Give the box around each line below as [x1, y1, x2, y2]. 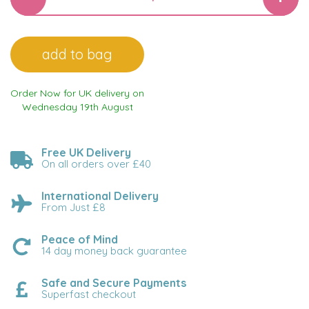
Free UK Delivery [41, 146, 131, 159]
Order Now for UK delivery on [10, 87, 144, 99]
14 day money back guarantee [41, 244, 187, 257]
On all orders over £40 [41, 157, 151, 170]
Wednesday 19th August [21, 101, 133, 113]
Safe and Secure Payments [41, 276, 186, 290]
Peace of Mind [41, 232, 118, 246]
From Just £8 [41, 201, 106, 214]
